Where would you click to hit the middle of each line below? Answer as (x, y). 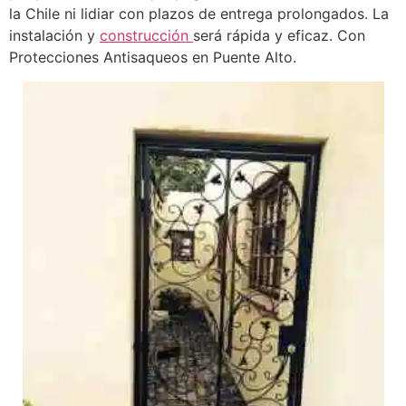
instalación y (54, 36)
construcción (146, 36)
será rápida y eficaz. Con (279, 36)
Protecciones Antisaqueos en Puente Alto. (153, 58)
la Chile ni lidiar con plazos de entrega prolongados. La (199, 14)
